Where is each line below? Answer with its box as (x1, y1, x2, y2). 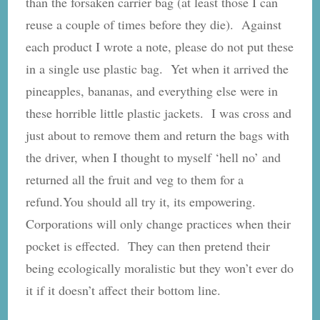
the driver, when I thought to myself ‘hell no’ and (26, 149, 281, 166)
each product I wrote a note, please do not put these (26, 38, 294, 56)
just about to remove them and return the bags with (26, 126, 290, 144)
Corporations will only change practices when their (26, 215, 291, 233)
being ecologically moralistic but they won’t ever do (26, 259, 294, 277)
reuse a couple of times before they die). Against (26, 16, 282, 34)
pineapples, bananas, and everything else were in (26, 82, 279, 100)
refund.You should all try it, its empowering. (26, 193, 261, 211)
